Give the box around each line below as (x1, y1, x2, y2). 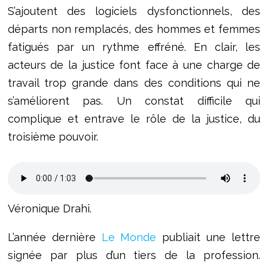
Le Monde (101, 231, 157, 244)
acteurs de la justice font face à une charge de (7, 59, 261, 72)
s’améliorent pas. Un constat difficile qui (7, 95, 261, 108)
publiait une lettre (156, 231, 261, 244)
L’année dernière (7, 231, 102, 244)
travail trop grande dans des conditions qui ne (7, 77, 261, 90)
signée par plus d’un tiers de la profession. (7, 249, 261, 262)
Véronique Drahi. (7, 202, 92, 215)
